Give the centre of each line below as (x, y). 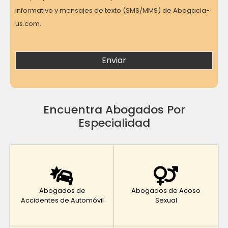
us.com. (28, 23)
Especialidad (114, 123)
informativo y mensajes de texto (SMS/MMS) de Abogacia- (112, 10)
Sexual (166, 200)
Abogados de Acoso (166, 190)
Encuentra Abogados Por (114, 109)
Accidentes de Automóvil (62, 200)
